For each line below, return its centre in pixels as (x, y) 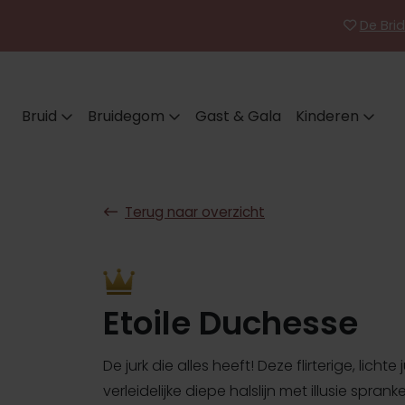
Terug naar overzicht (195, 212)
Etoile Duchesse (231, 323)
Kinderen (327, 116)
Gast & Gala (238, 116)
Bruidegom (126, 116)
